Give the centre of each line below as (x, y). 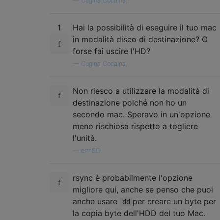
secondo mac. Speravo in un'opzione (141, 114)
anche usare (96, 201)
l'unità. (85, 138)
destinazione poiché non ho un (130, 102)
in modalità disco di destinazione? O (140, 39)
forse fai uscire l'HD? (111, 51)
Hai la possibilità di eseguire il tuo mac (145, 27)
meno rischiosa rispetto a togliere (135, 126)
